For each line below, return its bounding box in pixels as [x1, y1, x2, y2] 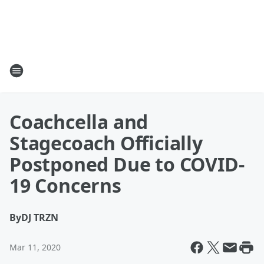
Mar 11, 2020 [9, 242, 61, 253]
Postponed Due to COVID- [9, 151, 245, 177]
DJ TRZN [21, 211, 58, 224]
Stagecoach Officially [9, 130, 203, 156]
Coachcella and [9, 109, 148, 134]
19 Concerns [9, 173, 121, 198]
